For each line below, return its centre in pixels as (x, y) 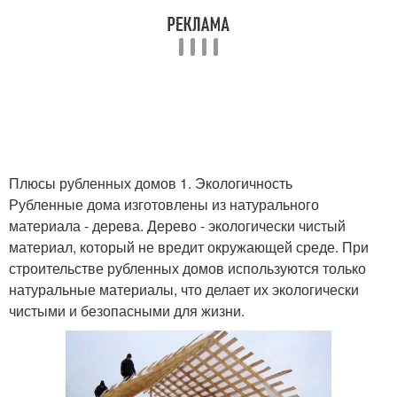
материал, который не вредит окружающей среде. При (189, 247)
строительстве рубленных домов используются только (187, 268)
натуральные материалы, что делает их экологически (184, 289)
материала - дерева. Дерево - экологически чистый (177, 226)
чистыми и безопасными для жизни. (127, 311)
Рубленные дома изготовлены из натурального (164, 204)
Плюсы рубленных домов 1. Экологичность (151, 183)
